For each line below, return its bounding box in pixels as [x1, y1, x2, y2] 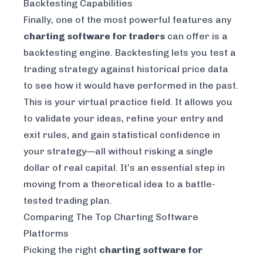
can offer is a [165, 31, 228, 42]
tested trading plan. [23, 195, 112, 207]
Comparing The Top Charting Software [23, 211, 198, 223]
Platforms [23, 228, 69, 240]
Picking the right [23, 244, 99, 256]
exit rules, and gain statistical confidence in [23, 129, 220, 141]
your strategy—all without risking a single [23, 146, 213, 157]
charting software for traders [23, 31, 165, 42]
